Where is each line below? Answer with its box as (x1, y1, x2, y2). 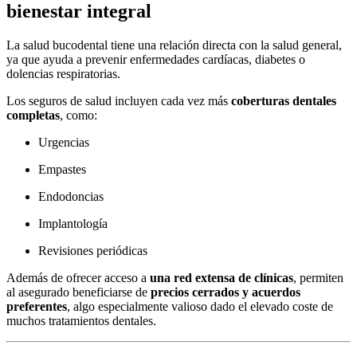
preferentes (6, 299, 67, 313)
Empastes (38, 162, 86, 176)
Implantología (38, 216, 108, 230)
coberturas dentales (231, 93, 336, 108)
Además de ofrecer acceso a (6, 270, 150, 284)
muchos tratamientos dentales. (6, 313, 156, 328)
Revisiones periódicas (38, 243, 147, 257)
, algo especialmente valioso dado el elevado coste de (67, 299, 333, 313)
